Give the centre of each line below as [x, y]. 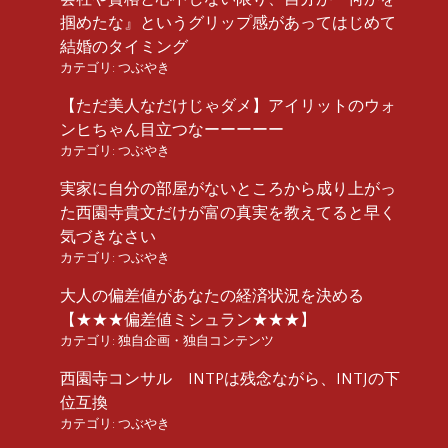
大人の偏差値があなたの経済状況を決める [220, 295]
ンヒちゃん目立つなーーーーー [172, 129]
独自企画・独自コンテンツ [196, 340]
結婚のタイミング [124, 46]
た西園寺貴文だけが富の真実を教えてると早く [228, 212]
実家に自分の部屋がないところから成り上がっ [228, 188]
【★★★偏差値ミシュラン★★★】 [188, 319]
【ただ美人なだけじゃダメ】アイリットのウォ [228, 105]
